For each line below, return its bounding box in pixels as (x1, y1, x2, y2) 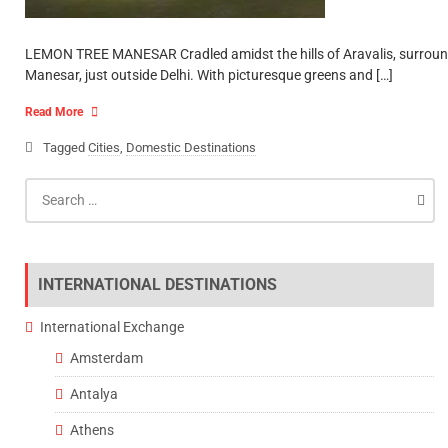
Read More (25, 105, 83, 119)
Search (24, 179, 67, 195)
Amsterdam (70, 350, 143, 366)
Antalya (70, 386, 118, 402)
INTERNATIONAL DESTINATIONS (38, 275, 277, 294)
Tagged (43, 140, 88, 155)
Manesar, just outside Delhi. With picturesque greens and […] (25, 67, 393, 83)
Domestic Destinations (126, 140, 256, 155)
